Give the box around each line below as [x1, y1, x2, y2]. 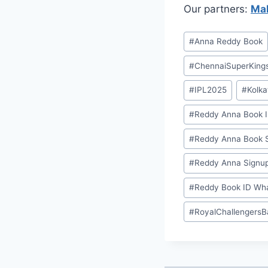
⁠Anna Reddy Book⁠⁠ [194, 36, 263, 47]
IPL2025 [194, 85, 227, 95]
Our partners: [184, 2, 251, 15]
